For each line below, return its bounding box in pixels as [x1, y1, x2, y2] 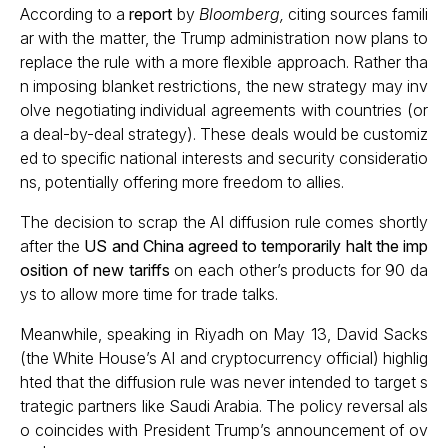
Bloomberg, [198, 4, 284, 24]
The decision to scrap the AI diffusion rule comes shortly [20, 212, 428, 232]
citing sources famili [283, 4, 428, 24]
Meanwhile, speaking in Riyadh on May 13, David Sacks [20, 324, 428, 344]
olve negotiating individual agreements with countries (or [20, 100, 428, 120]
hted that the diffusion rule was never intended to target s [20, 372, 428, 392]
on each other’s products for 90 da [169, 260, 429, 280]
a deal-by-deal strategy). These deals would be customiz [20, 124, 428, 144]
